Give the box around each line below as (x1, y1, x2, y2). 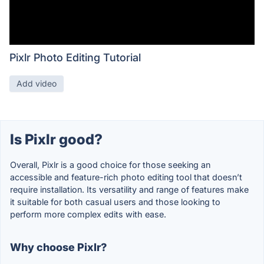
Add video (16, 78, 57, 89)
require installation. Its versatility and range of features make (10, 184, 249, 195)
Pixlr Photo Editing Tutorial (9, 51, 141, 64)
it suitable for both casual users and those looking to (10, 197, 220, 207)
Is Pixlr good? (10, 131, 103, 148)
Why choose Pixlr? (10, 241, 107, 254)
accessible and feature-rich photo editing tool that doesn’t (10, 172, 242, 183)
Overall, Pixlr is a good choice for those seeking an (10, 160, 210, 170)
